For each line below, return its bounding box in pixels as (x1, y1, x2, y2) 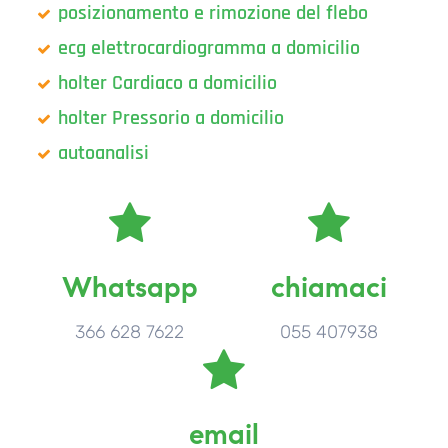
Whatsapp (61, 270, 198, 306)
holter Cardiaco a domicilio (57, 70, 277, 97)
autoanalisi (57, 140, 149, 167)
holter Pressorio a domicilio (57, 105, 284, 132)
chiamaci (270, 270, 387, 306)
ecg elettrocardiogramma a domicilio (57, 35, 360, 62)
